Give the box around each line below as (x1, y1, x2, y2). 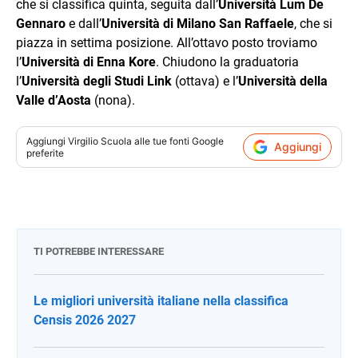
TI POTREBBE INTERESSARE (34, 245, 164, 257)
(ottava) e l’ (172, 73, 238, 89)
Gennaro (16, 15, 66, 31)
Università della (238, 73, 328, 89)
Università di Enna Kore (22, 54, 156, 70)
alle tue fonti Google (132, 134, 224, 147)
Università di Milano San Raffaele (101, 15, 294, 31)
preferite (26, 146, 64, 159)
